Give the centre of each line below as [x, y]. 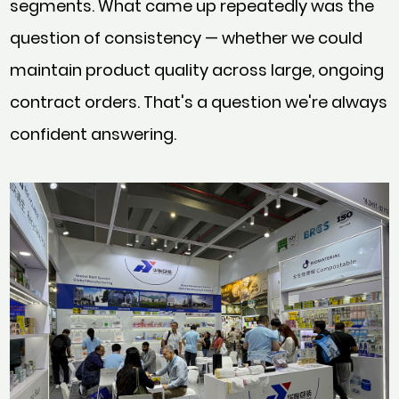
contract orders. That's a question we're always [199, 102]
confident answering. [94, 134]
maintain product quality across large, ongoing [197, 70]
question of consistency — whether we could [187, 38]
